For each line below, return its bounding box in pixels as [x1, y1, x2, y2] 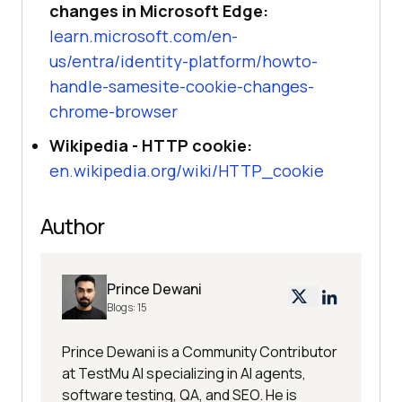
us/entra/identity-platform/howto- [49, 50, 318, 73]
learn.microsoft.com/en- [49, 25, 238, 48]
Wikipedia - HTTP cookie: [49, 135, 252, 157]
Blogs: [107, 300, 137, 316]
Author [40, 211, 104, 241]
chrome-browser [49, 100, 178, 123]
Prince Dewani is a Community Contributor [62, 342, 337, 363]
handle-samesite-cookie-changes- [49, 75, 314, 98]
